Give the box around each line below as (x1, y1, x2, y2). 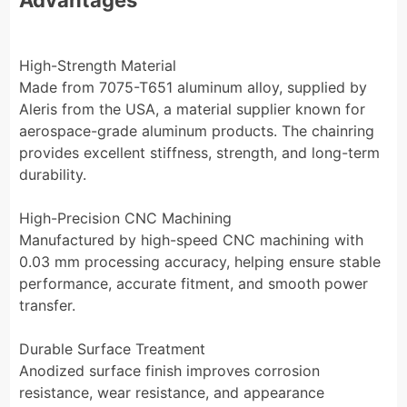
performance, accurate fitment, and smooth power (19, 273, 369, 293)
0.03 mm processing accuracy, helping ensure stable (19, 252, 382, 271)
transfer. (19, 295, 76, 314)
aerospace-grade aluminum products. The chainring (19, 121, 375, 140)
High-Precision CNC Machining (19, 208, 233, 227)
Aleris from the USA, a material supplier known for (19, 99, 366, 118)
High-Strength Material (19, 55, 177, 74)
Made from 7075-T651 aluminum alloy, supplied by (19, 77, 368, 96)
